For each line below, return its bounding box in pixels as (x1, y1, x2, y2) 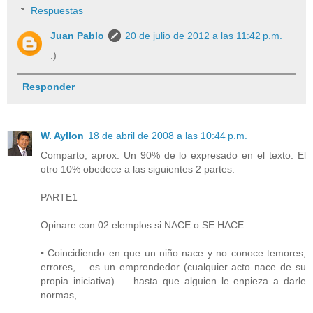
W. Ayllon (41, 130, 84, 142)
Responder (22, 81, 75, 93)
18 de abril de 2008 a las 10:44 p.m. (88, 130, 247, 142)
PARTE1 (41, 191, 78, 203)
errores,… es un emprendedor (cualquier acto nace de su (41, 261, 306, 273)
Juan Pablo (50, 30, 105, 42)
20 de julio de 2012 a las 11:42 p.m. (125, 30, 283, 42)
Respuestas (31, 5, 84, 17)
